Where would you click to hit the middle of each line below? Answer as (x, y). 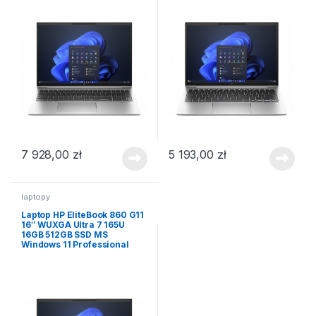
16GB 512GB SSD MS (64, 234)
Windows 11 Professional (75, 244)
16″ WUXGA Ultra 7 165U (73, 224)
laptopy (36, 197)
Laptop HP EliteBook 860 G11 (83, 214)
